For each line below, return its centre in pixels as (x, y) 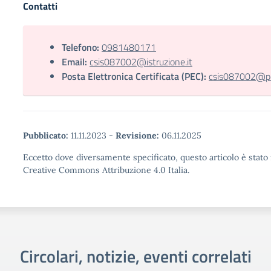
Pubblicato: (46, 135)
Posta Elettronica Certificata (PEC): (134, 76)
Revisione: (137, 135)
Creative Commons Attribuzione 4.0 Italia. (106, 170)
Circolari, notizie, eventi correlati (135, 256)
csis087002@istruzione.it (141, 62)
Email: (74, 62)
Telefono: (80, 47)
